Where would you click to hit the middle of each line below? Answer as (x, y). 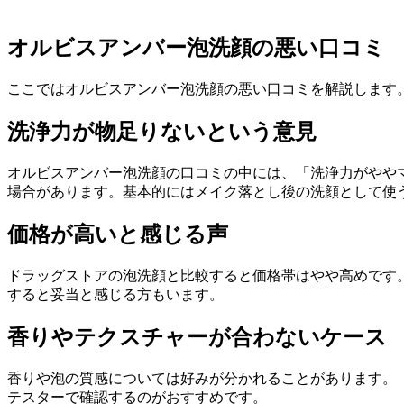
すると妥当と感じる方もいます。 (115, 294)
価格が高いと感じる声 (118, 235)
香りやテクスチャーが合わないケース (197, 337)
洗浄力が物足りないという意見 (162, 132)
